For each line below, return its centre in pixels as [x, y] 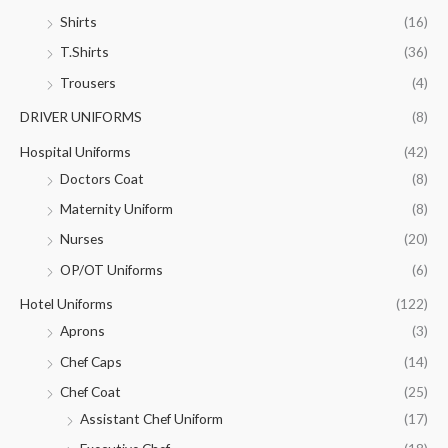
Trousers [88, 82]
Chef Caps [91, 361]
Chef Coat [90, 391]
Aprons [82, 331]
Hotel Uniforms [66, 304]
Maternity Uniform [116, 208]
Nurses [82, 239]
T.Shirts [84, 52]
